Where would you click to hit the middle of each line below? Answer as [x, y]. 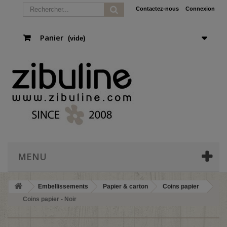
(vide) [77, 38]
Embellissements [63, 186]
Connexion [200, 9]
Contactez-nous [157, 9]
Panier [52, 37]
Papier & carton [125, 186]
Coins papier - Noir [50, 199]
